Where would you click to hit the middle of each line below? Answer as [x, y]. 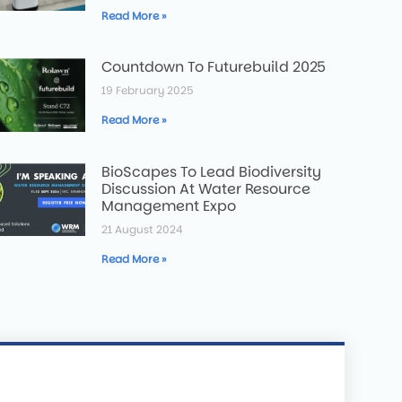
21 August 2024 [143, 229]
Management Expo [169, 205]
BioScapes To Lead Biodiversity [212, 171]
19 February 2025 [148, 90]
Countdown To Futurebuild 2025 [214, 67]
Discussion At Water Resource [206, 188]
